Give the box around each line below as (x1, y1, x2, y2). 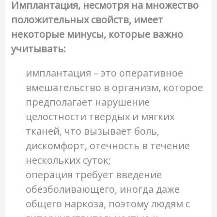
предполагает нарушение (25, 95, 150, 109)
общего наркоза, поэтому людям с (25, 197, 190, 211)
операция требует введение (25, 168, 162, 182)
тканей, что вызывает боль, (25, 124, 159, 138)
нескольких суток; (25, 154, 111, 167)
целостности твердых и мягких (25, 110, 174, 124)
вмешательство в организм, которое (25, 81, 203, 94)
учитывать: (11, 42, 66, 56)
